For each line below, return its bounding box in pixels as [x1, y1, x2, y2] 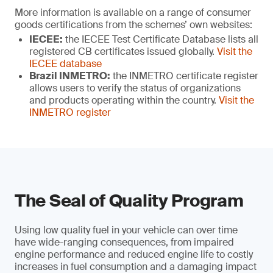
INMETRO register [29, 106, 111, 119]
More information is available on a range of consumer [15, 6, 251, 19]
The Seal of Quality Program [15, 190, 244, 212]
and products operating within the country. [29, 94, 219, 107]
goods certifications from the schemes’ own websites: [15, 18, 252, 31]
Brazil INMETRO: [29, 69, 110, 82]
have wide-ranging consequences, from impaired [15, 236, 234, 249]
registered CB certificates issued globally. [29, 45, 217, 58]
